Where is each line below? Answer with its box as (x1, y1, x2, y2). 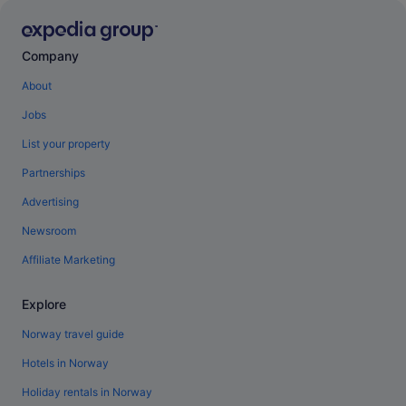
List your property (22, 137, 111, 151)
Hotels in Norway (22, 356, 109, 371)
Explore (22, 296, 66, 313)
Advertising (22, 195, 79, 209)
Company (22, 48, 79, 64)
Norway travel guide (22, 327, 124, 342)
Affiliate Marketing (22, 253, 115, 267)
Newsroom (22, 224, 76, 238)
